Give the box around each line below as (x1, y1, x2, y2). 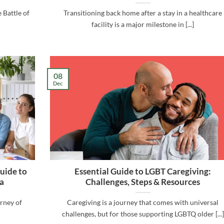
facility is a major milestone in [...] (91, 20, 194, 29)
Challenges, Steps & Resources (85, 177, 200, 187)
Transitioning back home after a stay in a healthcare (63, 8, 222, 17)
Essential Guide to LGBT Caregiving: (74, 166, 211, 177)
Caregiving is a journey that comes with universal (67, 198, 219, 207)
